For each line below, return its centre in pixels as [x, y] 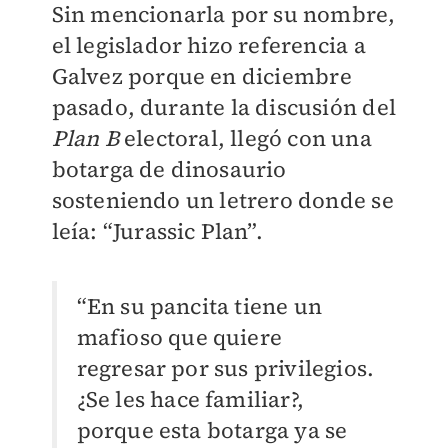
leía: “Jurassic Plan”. [157, 231]
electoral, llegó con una [245, 138]
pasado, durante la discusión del [223, 107]
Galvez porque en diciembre [201, 76]
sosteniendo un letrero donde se [222, 200]
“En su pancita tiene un [199, 306]
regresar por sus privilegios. [225, 368]
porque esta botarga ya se [212, 430]
